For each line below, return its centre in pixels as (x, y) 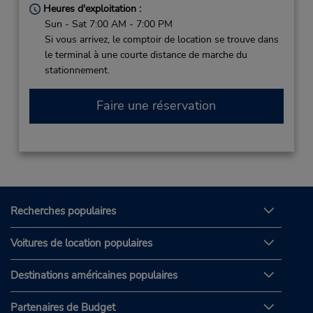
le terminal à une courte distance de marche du (146, 54)
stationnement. (77, 70)
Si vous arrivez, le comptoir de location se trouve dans (161, 39)
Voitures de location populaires (81, 243)
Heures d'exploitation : (90, 8)
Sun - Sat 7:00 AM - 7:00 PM (108, 24)
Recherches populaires (63, 211)
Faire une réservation (156, 105)
